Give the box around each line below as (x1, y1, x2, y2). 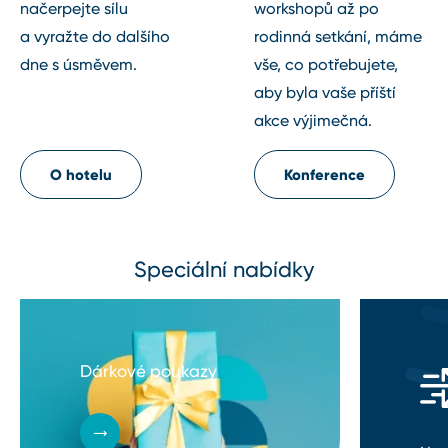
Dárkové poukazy (80, 361, 217, 382)
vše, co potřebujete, (254, 55, 398, 75)
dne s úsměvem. (20, 55, 137, 75)
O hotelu (50, 165, 112, 185)
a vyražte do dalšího (20, 27, 170, 47)
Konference (284, 165, 365, 185)
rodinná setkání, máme (254, 27, 422, 47)
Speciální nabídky (134, 256, 314, 283)
